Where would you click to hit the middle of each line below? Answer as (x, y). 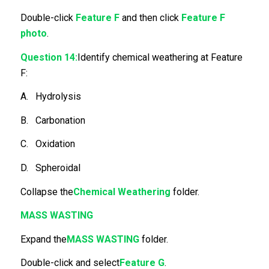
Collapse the (47, 192)
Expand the (43, 239)
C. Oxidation (47, 144)
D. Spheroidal (50, 168)
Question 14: (49, 57)
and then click (150, 17)
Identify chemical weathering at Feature (160, 57)
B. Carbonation (53, 120)
